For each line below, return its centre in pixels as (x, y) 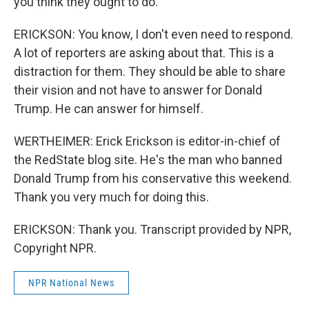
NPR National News (71, 283)
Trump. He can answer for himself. (109, 109)
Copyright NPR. (55, 248)
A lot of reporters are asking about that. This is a (144, 53)
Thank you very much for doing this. (111, 197)
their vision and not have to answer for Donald (138, 90)
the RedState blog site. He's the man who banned (148, 160)
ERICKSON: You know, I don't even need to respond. (153, 34)
